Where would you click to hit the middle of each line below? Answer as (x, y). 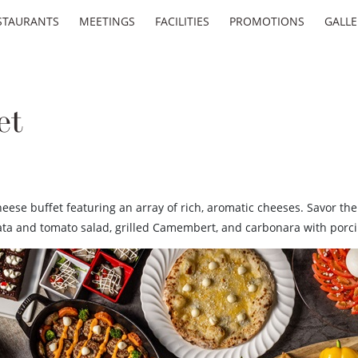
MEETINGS (107, 21)
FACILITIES (182, 21)
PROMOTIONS (267, 21)
